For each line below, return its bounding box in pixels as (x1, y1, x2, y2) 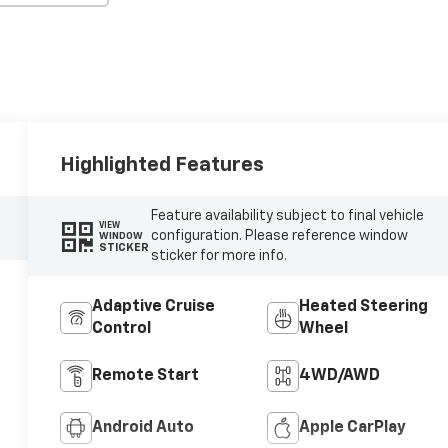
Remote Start (92, 368, 200, 385)
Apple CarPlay (298, 420, 406, 437)
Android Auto (92, 420, 195, 437)
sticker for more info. (150, 249, 287, 264)
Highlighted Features (60, 155, 265, 176)
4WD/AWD (298, 368, 380, 385)
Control (92, 321, 152, 338)
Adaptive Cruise (92, 299, 216, 316)
